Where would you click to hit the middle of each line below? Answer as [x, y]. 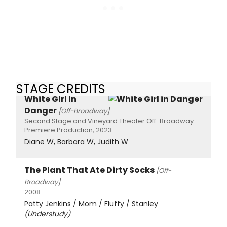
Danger [41, 110]
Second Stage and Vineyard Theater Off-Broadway [109, 121]
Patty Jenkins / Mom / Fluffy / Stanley [91, 203]
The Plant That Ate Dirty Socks [89, 170]
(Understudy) [47, 214]
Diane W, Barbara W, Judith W [76, 142]
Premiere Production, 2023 [68, 130]
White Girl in [50, 99]
